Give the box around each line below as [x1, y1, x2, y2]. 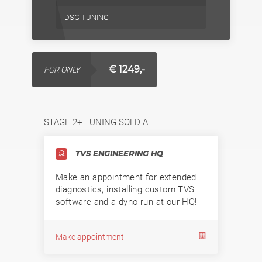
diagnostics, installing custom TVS [56, 184, 195, 195]
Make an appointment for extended [56, 171, 196, 182]
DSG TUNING [64, 12, 109, 22]
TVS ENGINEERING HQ [73, 148, 163, 158]
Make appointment [56, 232, 124, 242]
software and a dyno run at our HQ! [56, 196, 197, 207]
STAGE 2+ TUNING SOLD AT [44, 116, 153, 127]
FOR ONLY [44, 64, 80, 74]
